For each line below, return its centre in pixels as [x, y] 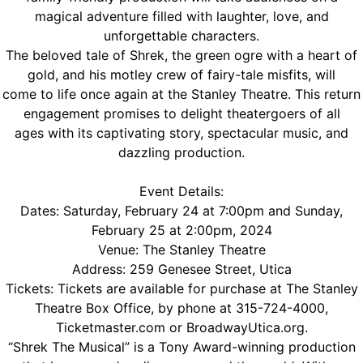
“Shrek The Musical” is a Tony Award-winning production [181, 347]
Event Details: [181, 191]
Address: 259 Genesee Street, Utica [181, 269]
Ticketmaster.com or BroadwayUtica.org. [181, 327]
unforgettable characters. [181, 36]
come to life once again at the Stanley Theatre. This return [181, 94]
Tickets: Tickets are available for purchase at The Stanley [181, 288]
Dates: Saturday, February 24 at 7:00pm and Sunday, [181, 211]
